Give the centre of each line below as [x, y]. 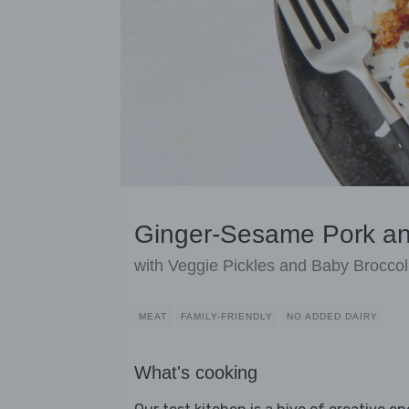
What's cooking [196, 373]
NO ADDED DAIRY [332, 317]
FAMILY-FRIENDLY [227, 317]
